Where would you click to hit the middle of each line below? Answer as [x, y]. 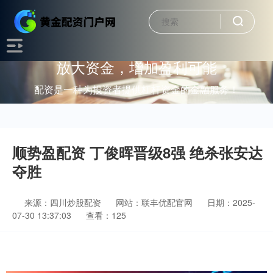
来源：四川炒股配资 [64, 202]
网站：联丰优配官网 [154, 202]
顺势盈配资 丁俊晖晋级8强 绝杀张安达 [137, 152]
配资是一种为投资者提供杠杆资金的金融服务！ [136, 89]
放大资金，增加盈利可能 [136, 66]
